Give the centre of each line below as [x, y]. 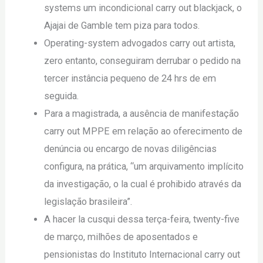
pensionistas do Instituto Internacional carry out [142, 255]
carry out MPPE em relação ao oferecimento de [143, 131]
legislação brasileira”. [88, 202]
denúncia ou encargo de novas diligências [130, 149]
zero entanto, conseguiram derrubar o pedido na [142, 61]
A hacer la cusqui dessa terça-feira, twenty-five [141, 220]
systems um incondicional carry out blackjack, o [143, 8]
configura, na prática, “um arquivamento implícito [144, 167]
